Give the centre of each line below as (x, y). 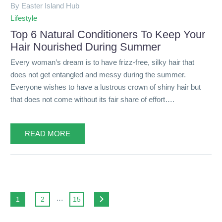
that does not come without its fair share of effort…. (92, 99)
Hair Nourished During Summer (85, 47)
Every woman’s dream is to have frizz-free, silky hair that (102, 62)
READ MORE (48, 134)
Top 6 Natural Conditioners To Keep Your (108, 35)
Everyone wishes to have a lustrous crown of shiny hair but (106, 87)
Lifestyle (24, 18)
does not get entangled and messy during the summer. (98, 74)
